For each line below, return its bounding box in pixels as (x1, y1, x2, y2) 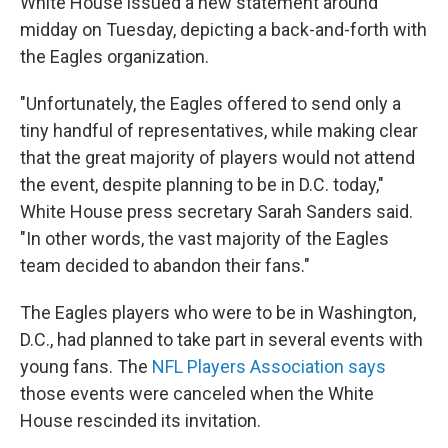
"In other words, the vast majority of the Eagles (20, 228, 389, 249)
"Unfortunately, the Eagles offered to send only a (20, 93, 401, 114)
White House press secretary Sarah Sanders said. (20, 201, 413, 222)
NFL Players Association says (152, 356, 386, 377)
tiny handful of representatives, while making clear (20, 120, 418, 141)
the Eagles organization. (20, 46, 209, 67)
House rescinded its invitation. (20, 410, 261, 431)
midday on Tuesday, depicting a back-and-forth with (20, 19, 427, 40)
